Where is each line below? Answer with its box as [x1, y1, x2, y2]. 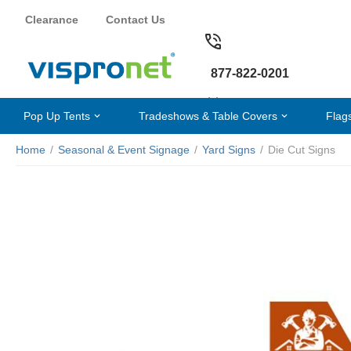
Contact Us [106, 13, 165, 26]
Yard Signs [202, 143, 255, 156]
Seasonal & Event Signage [58, 143, 190, 156]
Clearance [25, 13, 78, 26]
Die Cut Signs [268, 143, 335, 156]
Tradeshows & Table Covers [138, 109, 277, 122]
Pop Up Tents [24, 109, 90, 122]
